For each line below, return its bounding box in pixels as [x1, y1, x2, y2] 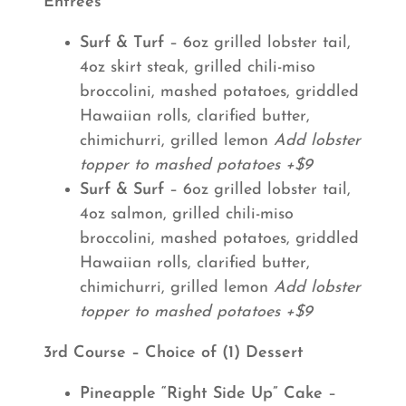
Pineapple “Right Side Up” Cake [80, 385, 323, 402]
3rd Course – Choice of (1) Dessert [43, 344, 304, 362]
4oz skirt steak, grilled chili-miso [80, 59, 315, 76]
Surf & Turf [80, 34, 169, 52]
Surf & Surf [80, 181, 169, 198]
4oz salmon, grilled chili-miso [80, 206, 294, 223]
